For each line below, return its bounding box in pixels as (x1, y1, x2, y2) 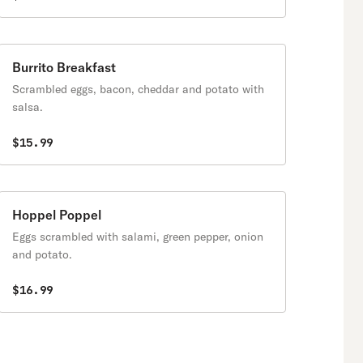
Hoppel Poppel (12, 207, 101, 223)
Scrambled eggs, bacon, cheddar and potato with (12, 82, 264, 96)
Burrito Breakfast (12, 59, 116, 75)
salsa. (12, 100, 43, 114)
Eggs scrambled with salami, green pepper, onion (12, 229, 263, 244)
